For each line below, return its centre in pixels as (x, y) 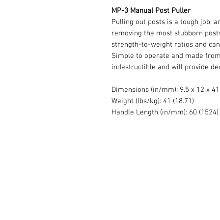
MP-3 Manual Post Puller (151, 11)
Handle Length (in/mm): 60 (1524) (165, 113)
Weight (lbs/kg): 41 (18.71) (153, 101)
